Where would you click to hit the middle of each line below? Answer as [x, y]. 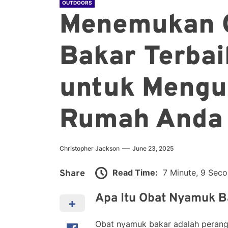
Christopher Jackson [90, 148]
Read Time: [135, 172]
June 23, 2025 [153, 148]
